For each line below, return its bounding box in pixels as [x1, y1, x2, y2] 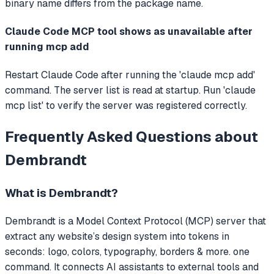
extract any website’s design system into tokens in [5, 229, 229, 243]
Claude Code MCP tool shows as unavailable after [5, 25, 253, 39]
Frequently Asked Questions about [5, 127, 258, 147]
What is [5, 185, 49, 201]
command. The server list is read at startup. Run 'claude [5, 84, 256, 97]
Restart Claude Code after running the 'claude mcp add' [5, 68, 255, 82]
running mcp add [5, 40, 89, 54]
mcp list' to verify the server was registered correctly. [5, 99, 247, 113]
